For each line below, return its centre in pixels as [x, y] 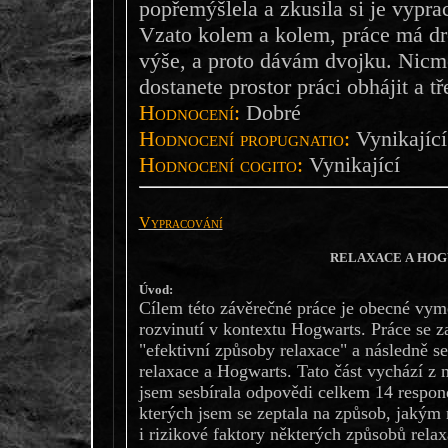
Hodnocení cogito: [220, 164]
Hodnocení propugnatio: [244, 138]
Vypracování [180, 222]
